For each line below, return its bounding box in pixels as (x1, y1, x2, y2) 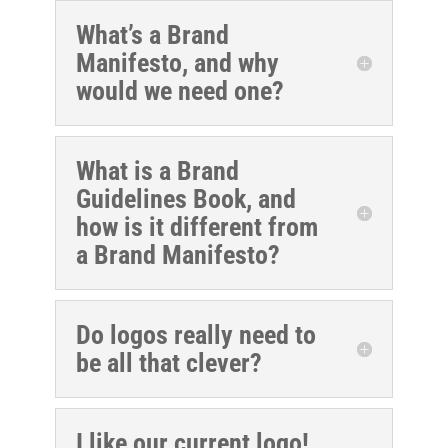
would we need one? (75, 75, 284, 106)
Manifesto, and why (75, 47, 279, 78)
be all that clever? (75, 347, 262, 378)
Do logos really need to (75, 319, 316, 350)
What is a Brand (75, 155, 239, 186)
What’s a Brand (75, 19, 229, 50)
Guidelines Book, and (75, 183, 296, 214)
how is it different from (75, 211, 318, 242)
